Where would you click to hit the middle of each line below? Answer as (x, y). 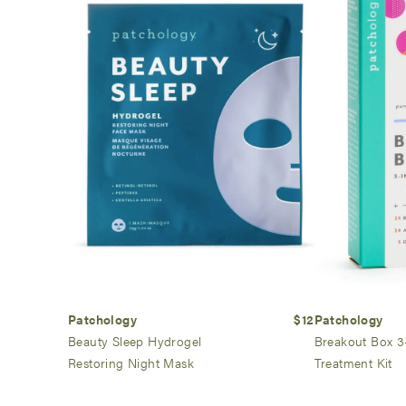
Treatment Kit (353, 363)
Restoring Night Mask (131, 363)
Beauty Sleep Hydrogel (135, 341)
